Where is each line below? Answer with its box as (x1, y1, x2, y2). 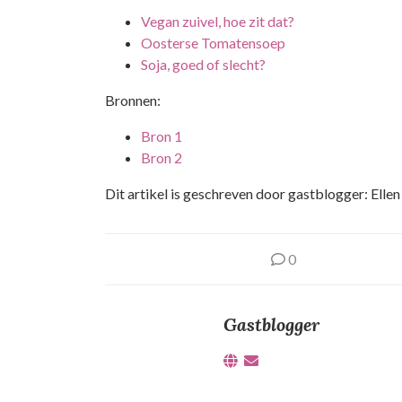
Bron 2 (141, 149, 182, 166)
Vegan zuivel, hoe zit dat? (141, 13, 294, 30)
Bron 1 (141, 127, 182, 144)
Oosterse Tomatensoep (141, 34, 285, 51)
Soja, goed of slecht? (141, 56, 266, 73)
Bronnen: (105, 92, 161, 109)
